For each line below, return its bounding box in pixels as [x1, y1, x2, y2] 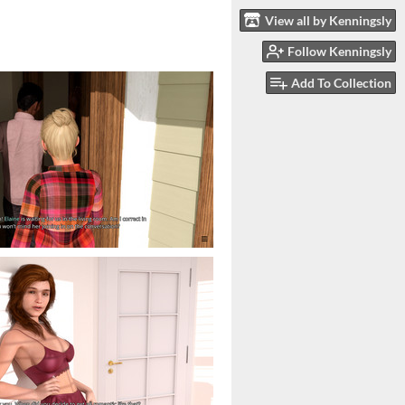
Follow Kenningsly [287, 43, 391, 60]
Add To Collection [291, 75, 391, 91]
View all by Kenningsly [265, 12, 391, 28]
